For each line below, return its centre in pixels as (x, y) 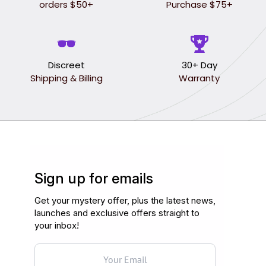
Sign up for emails (94, 178)
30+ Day (199, 65)
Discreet (66, 65)
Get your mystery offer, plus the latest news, (125, 200)
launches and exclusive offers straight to (117, 213)
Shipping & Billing (66, 78)
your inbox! (57, 225)
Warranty (199, 78)
